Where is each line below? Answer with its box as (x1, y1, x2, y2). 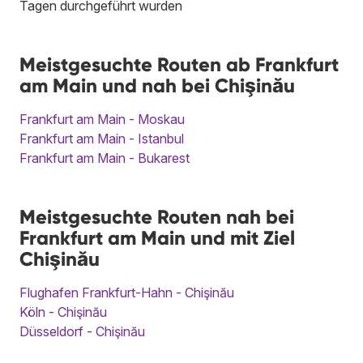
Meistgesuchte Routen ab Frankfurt (19, 52, 339, 76)
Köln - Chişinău (19, 303, 107, 320)
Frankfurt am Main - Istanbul (19, 130, 184, 147)
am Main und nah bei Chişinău (19, 73, 295, 97)
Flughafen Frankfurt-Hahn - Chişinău (19, 284, 234, 301)
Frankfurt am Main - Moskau (19, 110, 185, 127)
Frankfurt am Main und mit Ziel (19, 225, 295, 250)
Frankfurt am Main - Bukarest (19, 149, 190, 166)
